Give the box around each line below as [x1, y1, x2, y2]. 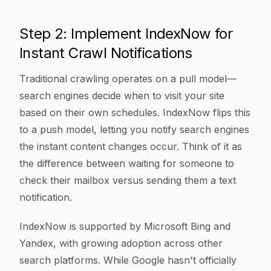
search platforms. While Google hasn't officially [19, 254, 237, 266]
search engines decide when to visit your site [19, 90, 224, 102]
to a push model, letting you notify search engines [19, 123, 249, 135]
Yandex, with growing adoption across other [19, 237, 223, 249]
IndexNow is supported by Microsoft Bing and [19, 220, 230, 232]
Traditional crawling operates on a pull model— [19, 73, 237, 85]
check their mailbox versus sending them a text [19, 174, 236, 186]
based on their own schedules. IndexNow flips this [19, 106, 250, 119]
